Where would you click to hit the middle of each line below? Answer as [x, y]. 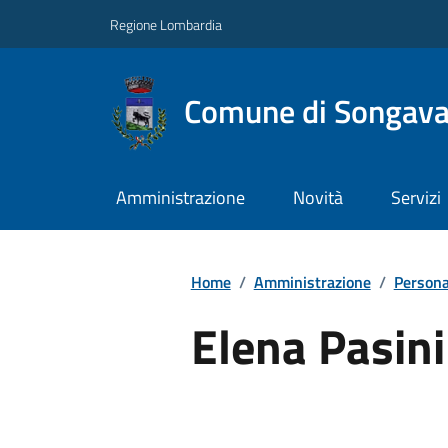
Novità [317, 198]
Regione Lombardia [166, 24]
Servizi [415, 198]
